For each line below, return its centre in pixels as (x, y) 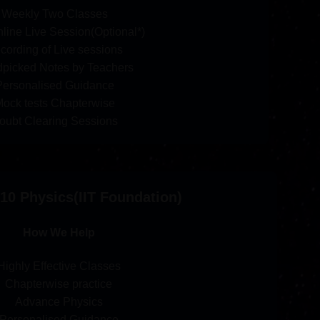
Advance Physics (59, 301)
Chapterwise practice (59, 284)
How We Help (59, 233)
